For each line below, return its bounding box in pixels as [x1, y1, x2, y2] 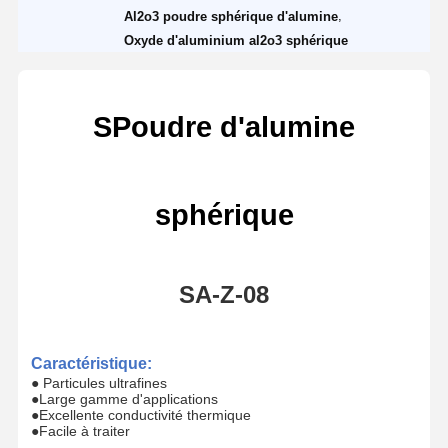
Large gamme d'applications [38, 390, 218, 407]
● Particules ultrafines [30, 374, 167, 391]
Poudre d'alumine [112, 109, 355, 143]
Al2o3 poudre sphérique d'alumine [124, 8, 339, 24]
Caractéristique [30, 354, 147, 372]
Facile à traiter [38, 422, 130, 439]
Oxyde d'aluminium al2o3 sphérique [124, 32, 349, 48]
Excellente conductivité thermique [38, 406, 251, 423]
